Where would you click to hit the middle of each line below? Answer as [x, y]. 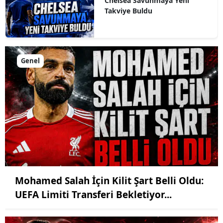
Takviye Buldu [128, 10]
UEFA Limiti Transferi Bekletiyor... [93, 195]
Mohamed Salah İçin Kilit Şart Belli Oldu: [109, 181]
